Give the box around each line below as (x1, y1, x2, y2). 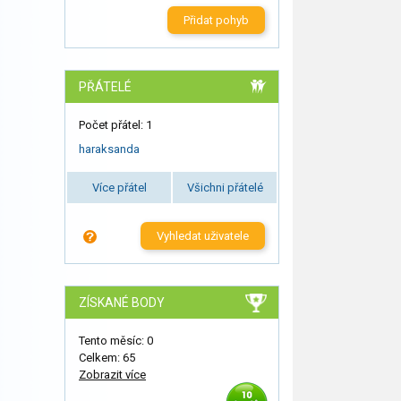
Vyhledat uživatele (156, 228, 249, 243)
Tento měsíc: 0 (79, 333, 153, 347)
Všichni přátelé (186, 180, 263, 194)
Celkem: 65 (79, 350, 135, 364)
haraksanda (79, 141, 140, 156)
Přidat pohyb (183, 13, 249, 28)
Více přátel (91, 180, 147, 194)
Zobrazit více (79, 367, 146, 381)
